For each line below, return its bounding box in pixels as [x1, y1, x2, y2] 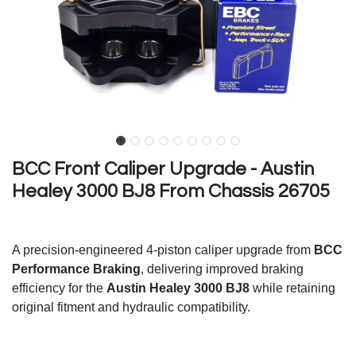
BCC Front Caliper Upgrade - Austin [12, 160, 314, 180]
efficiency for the [12, 281, 106, 296]
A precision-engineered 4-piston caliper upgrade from [12, 243, 314, 257]
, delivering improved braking [141, 262, 304, 277]
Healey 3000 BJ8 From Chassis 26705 [12, 182, 330, 202]
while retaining [250, 281, 335, 296]
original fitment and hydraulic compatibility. [12, 300, 250, 315]
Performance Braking [12, 262, 141, 277]
